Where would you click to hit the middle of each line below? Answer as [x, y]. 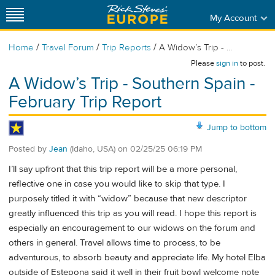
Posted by [29, 149]
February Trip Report [85, 102]
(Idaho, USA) [93, 149]
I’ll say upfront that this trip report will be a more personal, [123, 169]
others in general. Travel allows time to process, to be [114, 243]
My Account [233, 18]
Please [203, 63]
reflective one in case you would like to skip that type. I [117, 184]
